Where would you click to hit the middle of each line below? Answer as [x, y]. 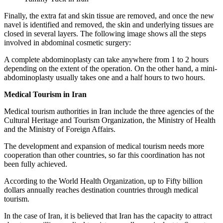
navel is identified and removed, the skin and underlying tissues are [109, 25]
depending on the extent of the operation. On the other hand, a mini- [111, 69]
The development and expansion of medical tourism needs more [104, 146]
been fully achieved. [36, 164]
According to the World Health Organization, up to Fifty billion [103, 181]
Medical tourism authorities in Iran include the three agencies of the [109, 111]
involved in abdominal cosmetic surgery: [67, 43]
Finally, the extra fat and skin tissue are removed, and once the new [109, 16]
